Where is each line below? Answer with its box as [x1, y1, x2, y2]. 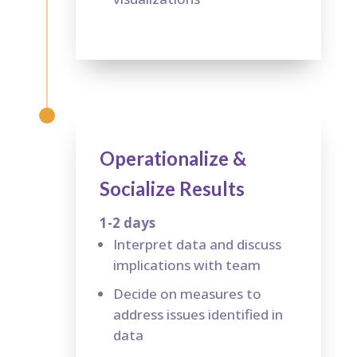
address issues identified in [112, 304, 283, 324]
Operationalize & [99, 146, 246, 170]
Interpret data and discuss [112, 234, 281, 253]
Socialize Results [99, 176, 245, 200]
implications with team [112, 255, 261, 274]
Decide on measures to [112, 284, 261, 303]
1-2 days [99, 213, 155, 232]
